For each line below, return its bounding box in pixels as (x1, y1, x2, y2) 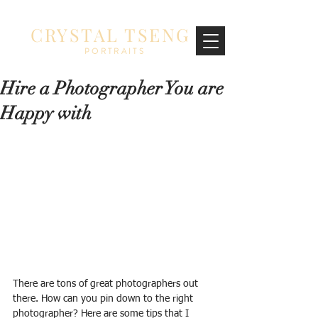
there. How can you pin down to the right (13, 293, 196, 304)
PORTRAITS (84, 45, 146, 57)
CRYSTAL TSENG (31, 23, 191, 46)
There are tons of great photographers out (13, 278, 201, 289)
